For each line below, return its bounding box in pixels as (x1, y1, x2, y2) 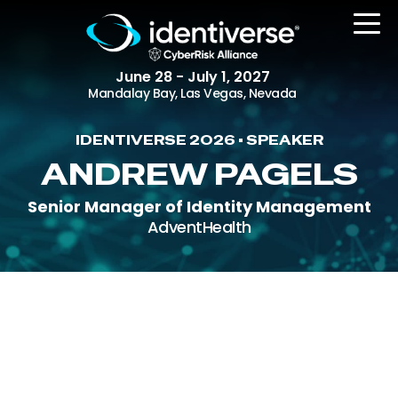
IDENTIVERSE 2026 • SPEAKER (75, 131, 323, 148)
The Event (196, 230, 275, 247)
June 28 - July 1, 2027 (115, 66, 270, 87)
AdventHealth (147, 216, 251, 238)
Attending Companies (211, 294, 371, 311)
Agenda (211, 262, 268, 279)
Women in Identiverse (211, 358, 372, 375)
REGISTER (245, 141, 329, 161)
